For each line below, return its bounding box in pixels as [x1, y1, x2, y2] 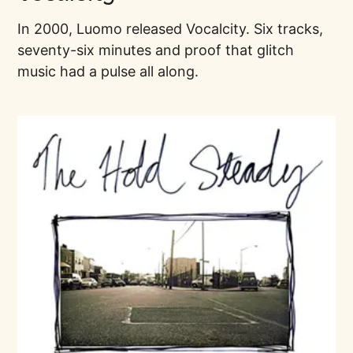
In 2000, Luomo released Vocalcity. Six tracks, [17, 20, 324, 38]
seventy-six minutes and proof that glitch [17, 42, 295, 59]
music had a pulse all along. [17, 63, 199, 80]
